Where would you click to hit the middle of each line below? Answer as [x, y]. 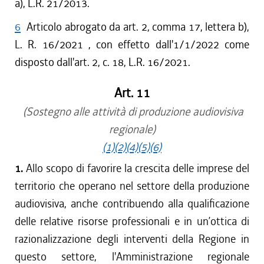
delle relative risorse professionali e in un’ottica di [132, 221]
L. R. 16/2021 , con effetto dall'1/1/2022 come [132, 44]
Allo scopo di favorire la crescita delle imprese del [138, 168]
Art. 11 [132, 93]
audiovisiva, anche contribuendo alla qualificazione [132, 204]
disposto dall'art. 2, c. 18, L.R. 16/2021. [103, 62]
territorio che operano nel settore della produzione [132, 186]
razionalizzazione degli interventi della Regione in [132, 239]
